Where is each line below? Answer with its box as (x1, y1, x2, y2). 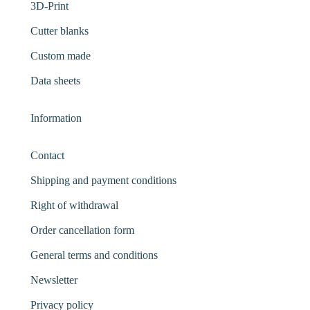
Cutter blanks (30, 25, 89, 37)
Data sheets (30, 75, 80, 87)
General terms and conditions (30, 249, 158, 262)
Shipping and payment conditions (30, 174, 176, 187)
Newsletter (30, 274, 77, 286)
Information (30, 112, 82, 125)
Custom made (30, 50, 91, 62)
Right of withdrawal (30, 199, 118, 212)
